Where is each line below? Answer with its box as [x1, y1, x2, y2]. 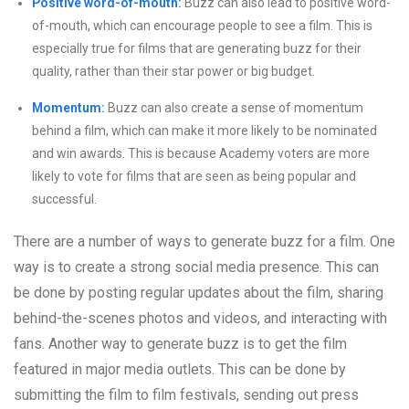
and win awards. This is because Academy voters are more [32, 146, 370, 162]
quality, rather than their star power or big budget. [32, 64, 315, 79]
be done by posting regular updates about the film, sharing [14, 284, 383, 302]
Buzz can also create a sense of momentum [105, 100, 363, 116]
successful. [32, 192, 97, 207]
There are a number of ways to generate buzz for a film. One [14, 233, 395, 251]
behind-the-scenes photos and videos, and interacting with [14, 309, 387, 328]
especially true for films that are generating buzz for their [32, 41, 362, 57]
